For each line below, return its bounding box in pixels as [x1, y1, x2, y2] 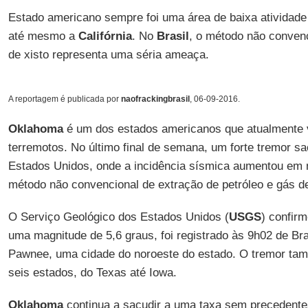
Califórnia [78, 30, 132, 43]
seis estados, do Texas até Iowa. [8, 266, 177, 279]
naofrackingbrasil [120, 94, 190, 104]
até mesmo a [8, 30, 78, 43]
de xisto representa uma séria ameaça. [8, 48, 209, 61]
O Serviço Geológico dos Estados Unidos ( [8, 210, 229, 223]
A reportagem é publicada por [8, 94, 121, 104]
